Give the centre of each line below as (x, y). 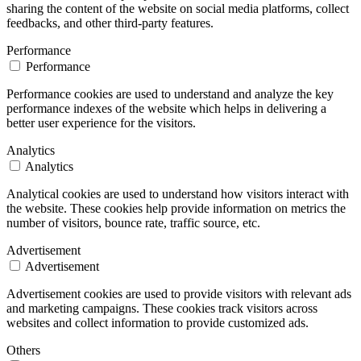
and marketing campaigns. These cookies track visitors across (162, 309)
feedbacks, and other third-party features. (110, 23)
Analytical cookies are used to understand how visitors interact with (178, 194)
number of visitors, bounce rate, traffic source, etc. (133, 223)
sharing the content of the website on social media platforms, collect (178, 9)
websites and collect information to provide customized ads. (158, 323)
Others (23, 351)
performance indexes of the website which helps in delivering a (166, 109)
